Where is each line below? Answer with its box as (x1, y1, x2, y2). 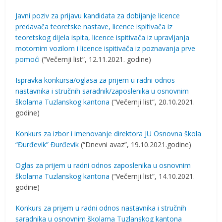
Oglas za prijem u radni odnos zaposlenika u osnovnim (15, 161, 191, 170)
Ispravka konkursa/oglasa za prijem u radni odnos (15, 75, 175, 85)
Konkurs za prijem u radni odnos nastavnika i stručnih (15, 203, 187, 213)
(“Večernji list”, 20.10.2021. (110, 97, 195, 107)
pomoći (15, 55, 40, 64)
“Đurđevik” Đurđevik (15, 140, 79, 149)
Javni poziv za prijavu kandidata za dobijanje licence (15, 11, 180, 20)
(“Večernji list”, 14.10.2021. (110, 171, 195, 181)
